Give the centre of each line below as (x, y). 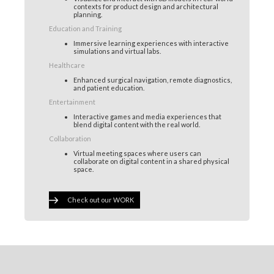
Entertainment (72, 102)
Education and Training (85, 28)
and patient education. (109, 87)
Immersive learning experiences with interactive (151, 43)
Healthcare (67, 65)
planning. (88, 14)
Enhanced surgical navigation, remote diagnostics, (153, 80)
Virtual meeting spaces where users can (137, 153)
